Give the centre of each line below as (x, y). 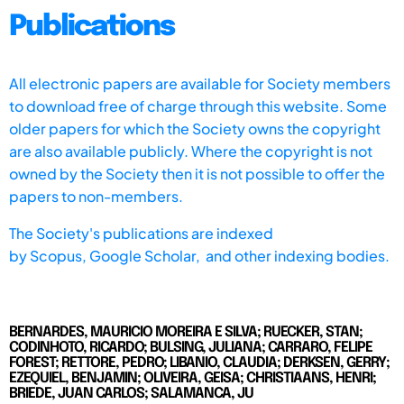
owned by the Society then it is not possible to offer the (197, 173)
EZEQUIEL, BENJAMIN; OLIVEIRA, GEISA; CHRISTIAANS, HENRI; (193, 378)
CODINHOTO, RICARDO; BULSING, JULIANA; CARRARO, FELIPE (191, 347)
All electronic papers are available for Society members (200, 83)
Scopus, (60, 255)
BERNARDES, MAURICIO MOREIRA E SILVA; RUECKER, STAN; (186, 332)
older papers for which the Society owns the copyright (195, 128)
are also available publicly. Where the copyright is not (191, 151)
